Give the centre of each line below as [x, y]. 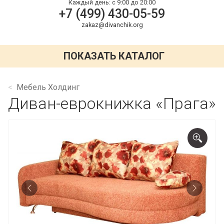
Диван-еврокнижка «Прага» [112, 103]
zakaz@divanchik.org [112, 24]
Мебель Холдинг [48, 87]
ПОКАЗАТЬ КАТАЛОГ [114, 56]
